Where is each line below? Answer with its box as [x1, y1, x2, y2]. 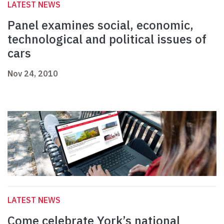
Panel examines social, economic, [7, 17, 193, 33]
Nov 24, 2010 [7, 68, 58, 79]
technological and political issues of [7, 31, 206, 47]
